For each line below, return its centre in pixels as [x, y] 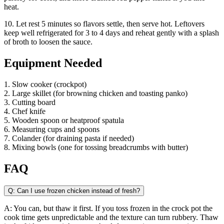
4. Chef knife [25, 111]
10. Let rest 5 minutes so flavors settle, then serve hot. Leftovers [104, 23]
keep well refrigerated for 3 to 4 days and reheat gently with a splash [111, 32]
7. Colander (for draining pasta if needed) [69, 138]
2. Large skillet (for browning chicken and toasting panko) [96, 93]
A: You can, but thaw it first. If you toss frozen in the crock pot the [108, 208]
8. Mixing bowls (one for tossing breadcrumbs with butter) [96, 147]
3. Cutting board [30, 102]
